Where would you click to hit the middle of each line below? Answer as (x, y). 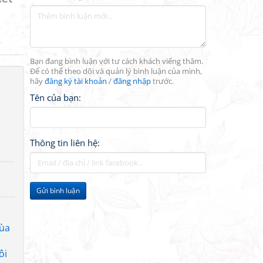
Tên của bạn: (55, 97)
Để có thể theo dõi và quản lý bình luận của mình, (116, 71)
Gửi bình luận (58, 190)
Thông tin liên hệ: (65, 143)
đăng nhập (132, 81)
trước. (162, 81)
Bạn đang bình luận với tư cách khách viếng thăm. (117, 61)
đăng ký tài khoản (76, 81)
